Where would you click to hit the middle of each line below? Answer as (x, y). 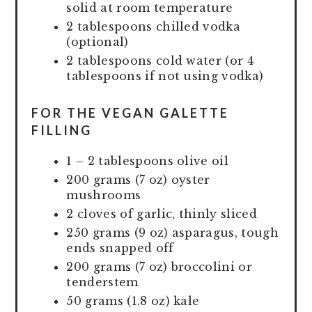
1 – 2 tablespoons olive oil (148, 161)
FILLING (62, 130)
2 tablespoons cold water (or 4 (160, 60)
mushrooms (104, 195)
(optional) (97, 41)
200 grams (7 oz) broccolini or (159, 266)
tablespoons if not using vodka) (165, 76)
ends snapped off (120, 248)
